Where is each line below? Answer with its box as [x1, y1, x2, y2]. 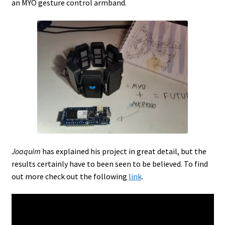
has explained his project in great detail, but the [42, 146, 206, 156]
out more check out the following [11, 171, 129, 181]
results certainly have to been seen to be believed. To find [11, 158, 208, 169]
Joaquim [11, 146, 42, 156]
